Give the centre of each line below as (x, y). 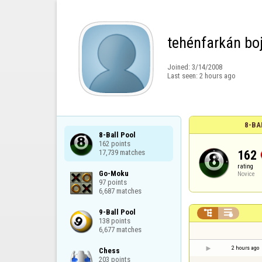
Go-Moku (113, 173)
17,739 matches (122, 152)
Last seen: (183, 76)
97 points (113, 182)
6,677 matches (120, 229)
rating (246, 166)
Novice (247, 174)
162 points (114, 143)
